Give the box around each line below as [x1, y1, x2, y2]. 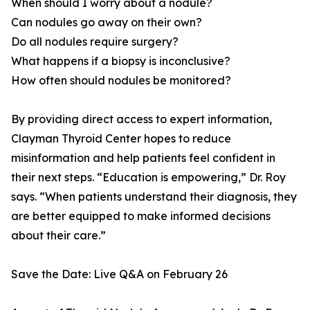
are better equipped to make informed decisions [11, 209, 271, 224]
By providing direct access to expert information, [11, 112, 272, 127]
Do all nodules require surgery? [11, 35, 179, 49]
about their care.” [11, 228, 106, 243]
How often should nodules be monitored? [11, 73, 231, 88]
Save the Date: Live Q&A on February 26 [11, 267, 228, 282]
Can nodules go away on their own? [11, 15, 202, 30]
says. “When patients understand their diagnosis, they [11, 190, 297, 204]
